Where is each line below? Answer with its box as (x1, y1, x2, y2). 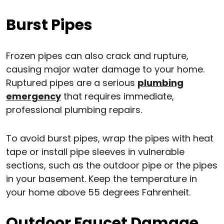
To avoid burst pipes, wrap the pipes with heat (6, 132, 213, 145)
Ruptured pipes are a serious (6, 76, 137, 89)
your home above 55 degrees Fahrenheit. (6, 186, 190, 199)
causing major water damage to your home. (6, 63, 204, 76)
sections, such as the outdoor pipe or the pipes (6, 159, 217, 172)
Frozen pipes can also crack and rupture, (6, 49, 188, 62)
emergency (6, 90, 61, 103)
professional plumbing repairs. (6, 103, 142, 116)
